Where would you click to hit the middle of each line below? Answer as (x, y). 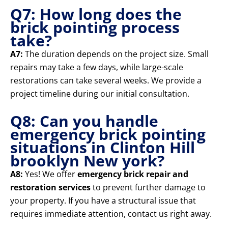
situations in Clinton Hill (103, 148)
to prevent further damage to (148, 188)
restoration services (50, 188)
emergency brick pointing (108, 134)
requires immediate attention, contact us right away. (111, 214)
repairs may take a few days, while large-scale (97, 67)
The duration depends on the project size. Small (116, 54)
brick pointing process (95, 27)
